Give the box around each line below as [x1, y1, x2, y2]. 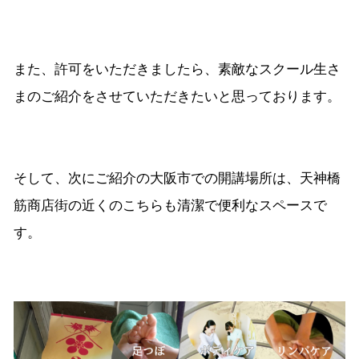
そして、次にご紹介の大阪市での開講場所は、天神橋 [14, 171, 341, 187]
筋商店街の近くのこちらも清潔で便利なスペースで [14, 198, 327, 214]
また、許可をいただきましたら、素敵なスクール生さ [14, 62, 341, 78]
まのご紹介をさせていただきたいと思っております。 [14, 89, 341, 105]
